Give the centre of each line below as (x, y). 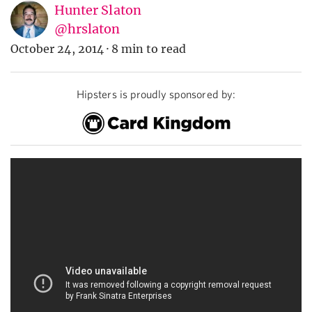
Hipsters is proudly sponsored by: (156, 94)
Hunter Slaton (98, 10)
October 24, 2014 (57, 49)
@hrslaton (87, 29)
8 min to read (149, 49)
